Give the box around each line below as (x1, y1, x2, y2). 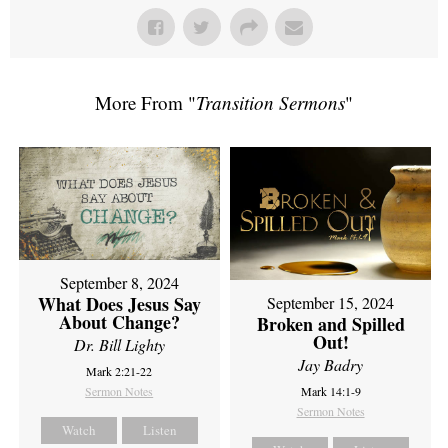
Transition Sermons (196, 89, 345, 115)
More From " (95, 89, 196, 115)
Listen (142, 421, 177, 439)
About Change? (58, 309, 180, 335)
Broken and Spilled (256, 311, 405, 338)
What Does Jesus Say (37, 291, 201, 317)
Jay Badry (298, 354, 364, 376)
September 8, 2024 (59, 272, 179, 293)
